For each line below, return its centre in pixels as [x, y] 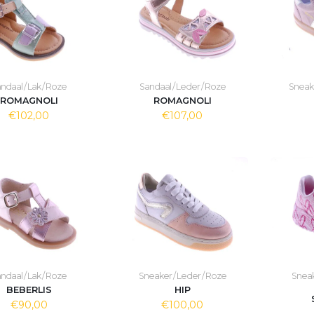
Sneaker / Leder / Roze [182, 276]
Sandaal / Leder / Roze [182, 87]
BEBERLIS [29, 290]
